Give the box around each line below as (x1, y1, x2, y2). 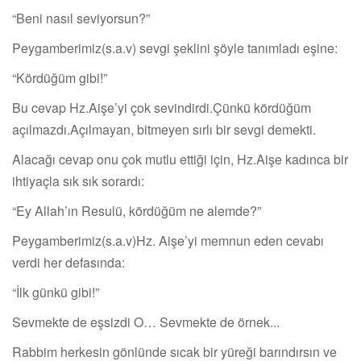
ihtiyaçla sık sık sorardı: (12, 172, 147, 191)
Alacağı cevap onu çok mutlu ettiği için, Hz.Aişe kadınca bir (12, 150, 348, 169)
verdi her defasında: (12, 253, 128, 272)
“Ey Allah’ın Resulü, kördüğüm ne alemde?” (12, 201, 264, 221)
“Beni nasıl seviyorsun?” (12, 9, 153, 28)
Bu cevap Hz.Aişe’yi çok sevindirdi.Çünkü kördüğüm (12, 98, 311, 118)
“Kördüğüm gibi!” (12, 68, 110, 88)
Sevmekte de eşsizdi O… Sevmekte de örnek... (12, 313, 286, 332)
